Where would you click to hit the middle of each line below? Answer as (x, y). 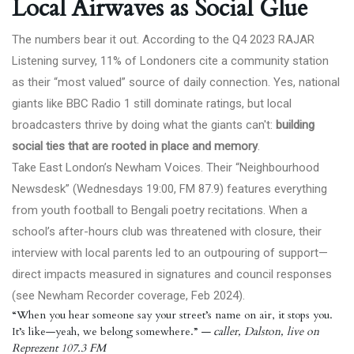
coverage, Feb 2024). (190, 296)
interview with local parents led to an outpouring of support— (170, 253)
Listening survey (53, 61)
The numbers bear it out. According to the (122, 40)
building (295, 125)
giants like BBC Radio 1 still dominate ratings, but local (152, 104)
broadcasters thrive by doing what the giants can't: (144, 125)
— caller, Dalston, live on (260, 331)
